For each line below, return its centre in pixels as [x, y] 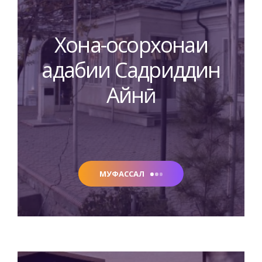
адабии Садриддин [131, 70]
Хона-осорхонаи [131, 45]
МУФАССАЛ [122, 173]
